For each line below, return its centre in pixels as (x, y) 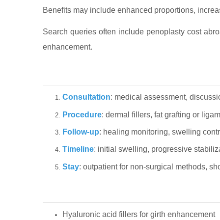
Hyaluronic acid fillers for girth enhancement (139, 215)
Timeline (78, 149)
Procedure (82, 114)
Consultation (86, 97)
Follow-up (81, 132)
